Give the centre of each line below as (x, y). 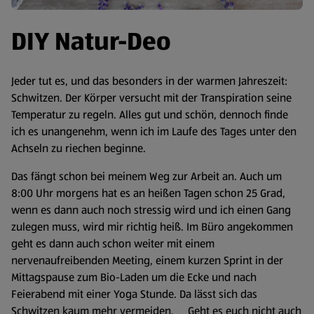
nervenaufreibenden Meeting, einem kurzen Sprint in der (147, 260)
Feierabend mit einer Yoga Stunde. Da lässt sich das (134, 294)
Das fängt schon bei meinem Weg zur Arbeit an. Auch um (146, 176)
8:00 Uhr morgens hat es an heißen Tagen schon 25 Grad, (148, 193)
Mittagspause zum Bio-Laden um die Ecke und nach (134, 277)
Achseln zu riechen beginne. (78, 148)
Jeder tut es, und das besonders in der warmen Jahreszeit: (149, 81)
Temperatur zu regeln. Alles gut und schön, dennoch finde (150, 115)
